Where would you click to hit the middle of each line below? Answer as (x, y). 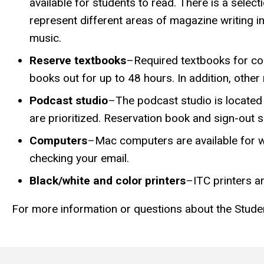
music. (45, 38)
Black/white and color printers (108, 181)
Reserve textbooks (78, 61)
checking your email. (79, 159)
